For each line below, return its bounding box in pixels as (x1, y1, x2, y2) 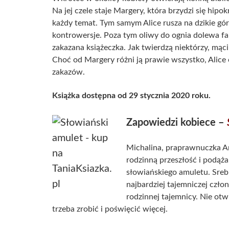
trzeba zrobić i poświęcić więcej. (52, 205, 168, 214)
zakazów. (52, 68, 85, 77)
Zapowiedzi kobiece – (126, 118, 227, 128)
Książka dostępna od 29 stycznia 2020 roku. (52, 91, 211, 100)
